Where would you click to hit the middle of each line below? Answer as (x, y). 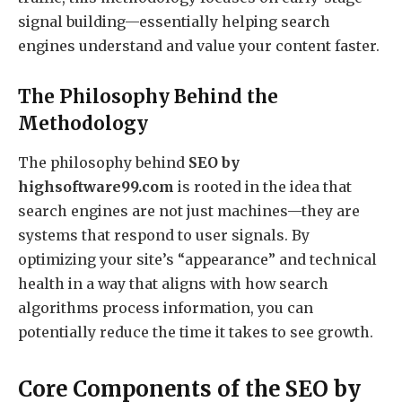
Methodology (83, 123)
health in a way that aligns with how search (173, 284)
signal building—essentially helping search (174, 22)
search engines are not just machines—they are (189, 211)
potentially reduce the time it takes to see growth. (196, 332)
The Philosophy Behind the (148, 96)
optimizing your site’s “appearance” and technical (197, 260)
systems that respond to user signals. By (164, 236)
